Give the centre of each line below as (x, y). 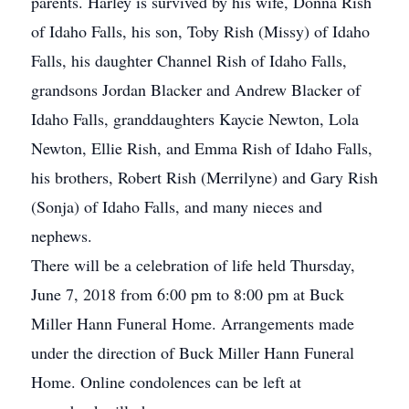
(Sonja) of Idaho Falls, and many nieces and (177, 206)
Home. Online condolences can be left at (166, 382)
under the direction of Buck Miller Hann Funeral (193, 352)
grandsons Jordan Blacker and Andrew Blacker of (196, 89)
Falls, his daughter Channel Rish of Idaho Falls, (189, 60)
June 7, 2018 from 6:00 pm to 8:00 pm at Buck (188, 294)
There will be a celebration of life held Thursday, (193, 265)
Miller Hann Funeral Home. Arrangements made (193, 323)
